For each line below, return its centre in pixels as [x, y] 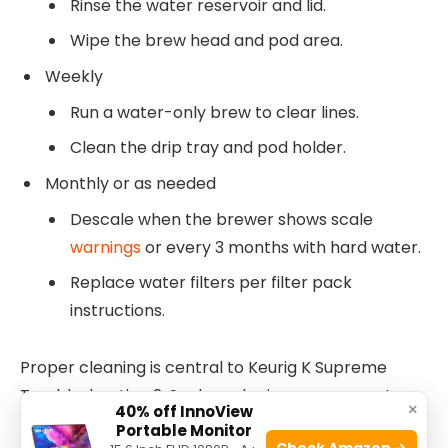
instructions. [117, 311]
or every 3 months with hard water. [281, 248]
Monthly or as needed [130, 184]
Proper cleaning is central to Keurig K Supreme [203, 367]
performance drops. [100, 423]
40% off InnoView [183, 411]
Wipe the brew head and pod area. [206, 40]
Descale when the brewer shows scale [221, 220]
